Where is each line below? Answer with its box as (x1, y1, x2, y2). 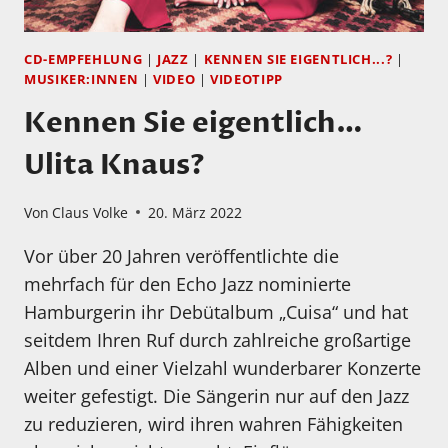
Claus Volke (52, 202, 129, 222)
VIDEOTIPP (210, 70, 283, 88)
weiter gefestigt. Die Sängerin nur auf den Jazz (24, 383, 409, 408)
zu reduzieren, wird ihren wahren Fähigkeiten (24, 411, 403, 436)
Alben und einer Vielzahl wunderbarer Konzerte (24, 355, 421, 380)
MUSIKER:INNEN (24, 70, 139, 88)
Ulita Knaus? (24, 146, 205, 185)
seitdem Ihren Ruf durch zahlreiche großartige (24, 327, 411, 352)
